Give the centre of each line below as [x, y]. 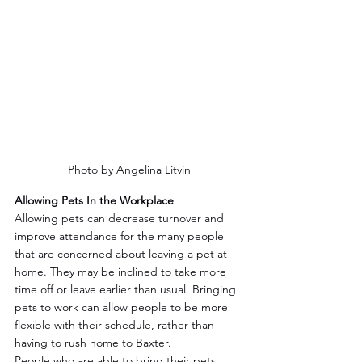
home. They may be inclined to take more [122, 272]
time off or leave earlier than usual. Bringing [127, 290]
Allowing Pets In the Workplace [94, 201]
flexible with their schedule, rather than [116, 325]
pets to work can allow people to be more [123, 307]
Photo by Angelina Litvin [129, 170]
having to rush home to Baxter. [93, 343]
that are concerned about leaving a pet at [122, 254]
